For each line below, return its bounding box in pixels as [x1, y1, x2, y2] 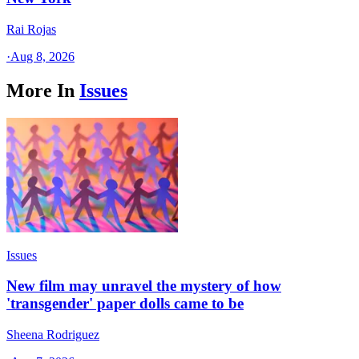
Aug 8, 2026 [10, 49, 75, 63]
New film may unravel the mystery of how [6, 277, 281, 295]
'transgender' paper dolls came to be [6, 295, 244, 313]
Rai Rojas [6, 22, 56, 36]
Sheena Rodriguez [6, 328, 99, 341]
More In [6, 79, 75, 101]
